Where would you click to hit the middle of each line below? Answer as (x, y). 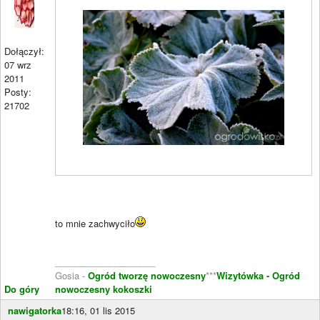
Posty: (18, 91)
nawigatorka (35, 310)
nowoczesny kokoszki (104, 289)
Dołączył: (24, 51)
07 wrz (18, 64)
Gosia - (71, 275)
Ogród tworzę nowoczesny (147, 275)
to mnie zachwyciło (95, 223)
